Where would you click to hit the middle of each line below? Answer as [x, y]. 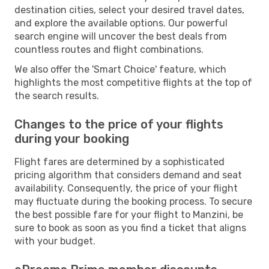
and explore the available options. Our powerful [121, 23]
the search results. [57, 95]
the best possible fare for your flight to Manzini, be [129, 214]
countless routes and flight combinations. [109, 49]
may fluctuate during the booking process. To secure [133, 201]
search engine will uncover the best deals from [121, 36]
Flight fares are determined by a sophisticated [119, 162]
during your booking [72, 138]
